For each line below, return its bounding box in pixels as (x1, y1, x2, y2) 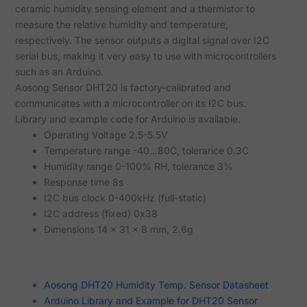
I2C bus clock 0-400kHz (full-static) (43, 192, 206, 204)
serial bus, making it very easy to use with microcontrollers (14, 50, 276, 62)
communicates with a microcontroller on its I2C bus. (14, 97, 246, 110)
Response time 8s (43, 176, 123, 188)
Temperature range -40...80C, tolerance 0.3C (43, 145, 249, 157)
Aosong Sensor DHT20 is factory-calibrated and (14, 82, 231, 94)
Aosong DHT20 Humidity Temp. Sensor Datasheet (43, 279, 269, 291)
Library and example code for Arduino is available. (14, 113, 241, 125)
